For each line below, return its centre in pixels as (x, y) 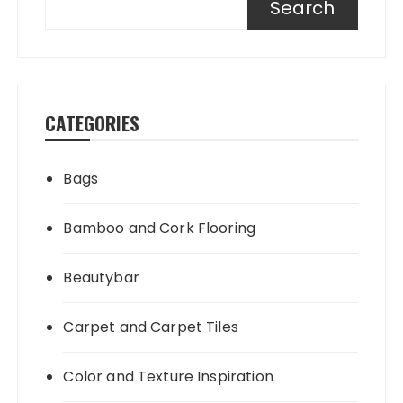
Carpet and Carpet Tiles (151, 327)
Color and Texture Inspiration (168, 377)
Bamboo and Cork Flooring (160, 228)
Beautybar (101, 278)
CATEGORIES (93, 123)
